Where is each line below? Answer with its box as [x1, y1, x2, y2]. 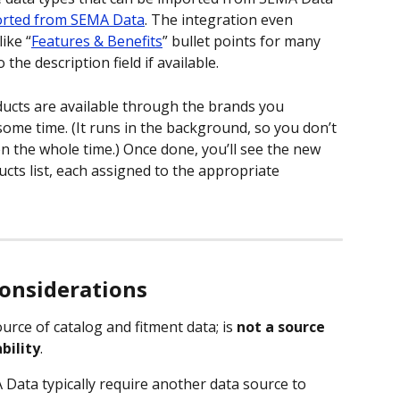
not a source [237, 316, 329, 337]
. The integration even [145, 10, 296, 30]
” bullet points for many [162, 31, 324, 52]
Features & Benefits [31, 31, 162, 52]
